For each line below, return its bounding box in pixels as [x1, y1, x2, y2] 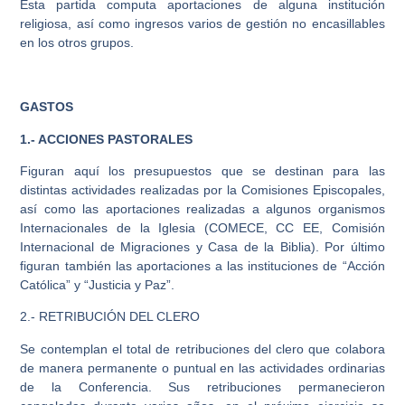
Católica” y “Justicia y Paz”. [20, 277, 175, 292]
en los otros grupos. [20, 35, 135, 51]
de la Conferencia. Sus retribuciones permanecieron [20, 379, 385, 394]
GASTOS [20, 99, 74, 115]
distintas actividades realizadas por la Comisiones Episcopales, [20, 182, 385, 197]
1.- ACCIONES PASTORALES [20, 131, 193, 146]
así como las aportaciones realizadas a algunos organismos [20, 201, 385, 216]
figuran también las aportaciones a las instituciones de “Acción [20, 258, 385, 273]
